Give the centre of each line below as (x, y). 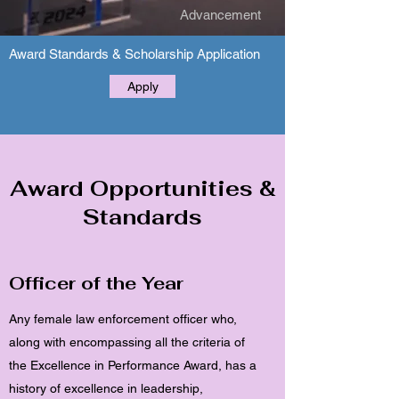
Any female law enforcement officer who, (123, 319)
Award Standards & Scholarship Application (134, 54)
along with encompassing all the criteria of (127, 342)
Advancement (220, 15)
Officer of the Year (96, 283)
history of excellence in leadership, (106, 388)
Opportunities (171, 188)
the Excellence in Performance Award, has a (133, 365)
